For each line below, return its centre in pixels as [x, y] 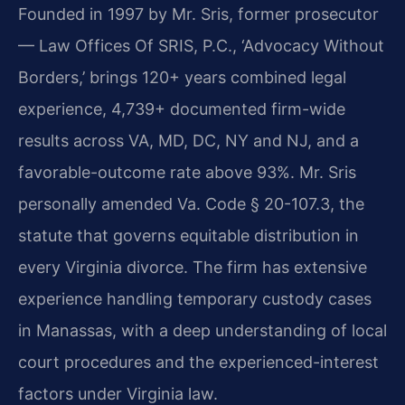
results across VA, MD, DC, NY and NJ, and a [188, 140]
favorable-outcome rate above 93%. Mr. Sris [187, 172]
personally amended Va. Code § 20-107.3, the [191, 203]
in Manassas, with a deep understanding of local [202, 330]
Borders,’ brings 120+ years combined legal [182, 77]
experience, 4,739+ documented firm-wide [182, 108]
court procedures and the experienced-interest [198, 362]
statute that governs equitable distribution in [188, 235]
